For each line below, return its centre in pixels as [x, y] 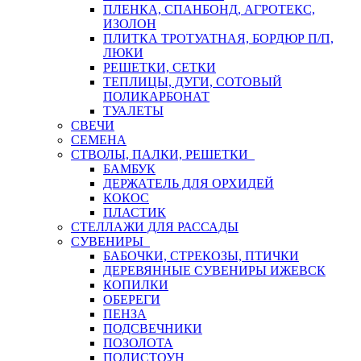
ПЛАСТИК [135, 212]
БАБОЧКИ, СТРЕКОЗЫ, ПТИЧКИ [201, 256]
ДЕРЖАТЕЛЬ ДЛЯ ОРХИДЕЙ [189, 183]
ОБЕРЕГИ [132, 299]
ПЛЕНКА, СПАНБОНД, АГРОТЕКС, [209, 9]
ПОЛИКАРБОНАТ [156, 96]
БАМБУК [129, 169]
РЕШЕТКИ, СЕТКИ [160, 67]
